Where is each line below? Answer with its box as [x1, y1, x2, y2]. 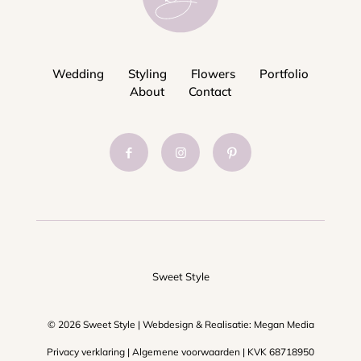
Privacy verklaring [47, 346, 125, 358]
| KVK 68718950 [240, 346, 314, 358]
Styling [128, 66, 167, 81]
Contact [189, 84, 231, 99]
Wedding [52, 66, 104, 81]
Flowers [191, 66, 235, 81]
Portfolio [259, 66, 309, 81]
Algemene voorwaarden [132, 346, 240, 358]
